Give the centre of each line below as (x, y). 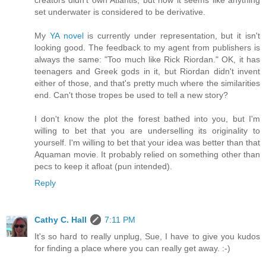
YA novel (66, 35)
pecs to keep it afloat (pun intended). (103, 166)
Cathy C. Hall (61, 219)
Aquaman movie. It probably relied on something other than (147, 154)
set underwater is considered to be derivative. (120, 12)
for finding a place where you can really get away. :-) (132, 248)
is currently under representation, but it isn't (172, 35)
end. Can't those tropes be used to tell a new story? (131, 95)
